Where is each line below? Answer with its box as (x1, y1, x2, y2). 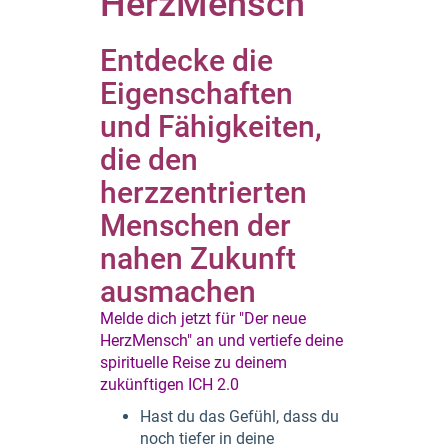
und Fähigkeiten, (100, 109, 322, 144)
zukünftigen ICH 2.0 (100, 375, 239, 394)
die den (100, 142, 198, 177)
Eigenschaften (100, 76, 293, 111)
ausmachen (100, 274, 256, 309)
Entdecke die (100, 43, 273, 78)
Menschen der (100, 208, 291, 243)
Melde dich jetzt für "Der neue (100, 309, 306, 328)
